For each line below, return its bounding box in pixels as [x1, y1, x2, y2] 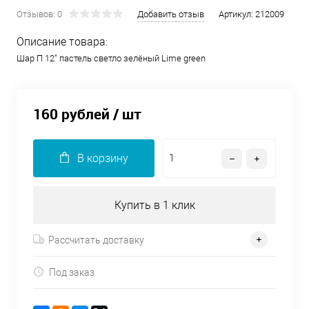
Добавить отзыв [137, 9, 204, 19]
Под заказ [49, 266, 94, 278]
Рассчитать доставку [48, 234, 144, 246]
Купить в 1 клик [114, 199, 195, 212]
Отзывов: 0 [17, 9, 62, 19]
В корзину [77, 152, 128, 166]
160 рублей [33, 104, 110, 124]
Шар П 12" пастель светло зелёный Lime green [17, 53, 206, 63]
